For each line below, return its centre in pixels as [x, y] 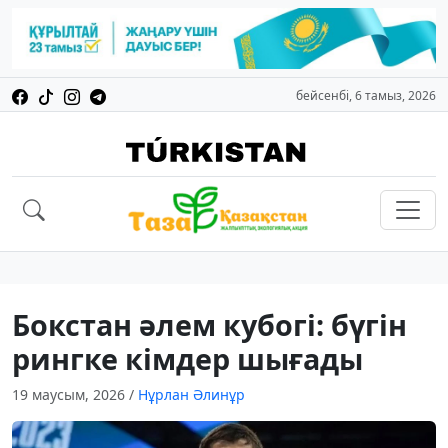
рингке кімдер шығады [187, 359]
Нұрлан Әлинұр [191, 395]
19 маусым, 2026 [70, 395]
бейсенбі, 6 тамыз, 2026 [366, 96]
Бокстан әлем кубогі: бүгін [209, 325]
